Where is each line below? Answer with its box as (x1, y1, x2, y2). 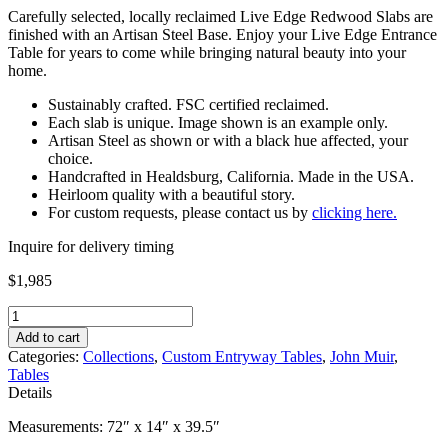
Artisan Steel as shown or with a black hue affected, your (48, 131, 408, 149)
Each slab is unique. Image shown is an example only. (48, 113, 388, 131)
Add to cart (16, 329, 80, 345)
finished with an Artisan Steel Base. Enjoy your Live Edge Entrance (8, 25, 437, 43)
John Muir (330, 347, 394, 365)
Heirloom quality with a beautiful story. (48, 185, 295, 203)
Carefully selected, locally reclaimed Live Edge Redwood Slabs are (8, 7, 433, 25)
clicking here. (312, 203, 397, 221)
